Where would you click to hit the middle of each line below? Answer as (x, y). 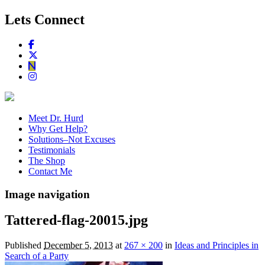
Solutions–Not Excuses (72, 139)
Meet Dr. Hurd (56, 118)
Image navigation (47, 194)
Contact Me (50, 171)
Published (24, 245)
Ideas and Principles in (216, 245)
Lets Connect (45, 19)
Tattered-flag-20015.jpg (76, 220)
